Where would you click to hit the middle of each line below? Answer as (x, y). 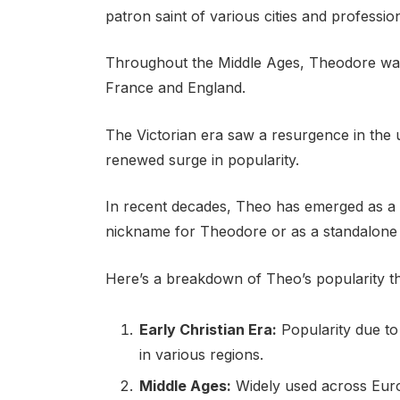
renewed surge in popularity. (202, 159)
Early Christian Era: (208, 329)
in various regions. (201, 354)
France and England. (175, 88)
